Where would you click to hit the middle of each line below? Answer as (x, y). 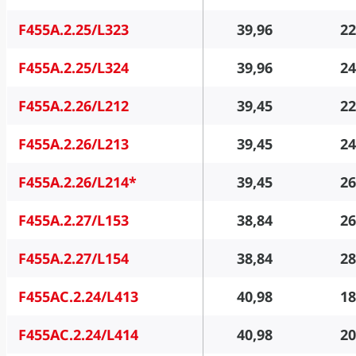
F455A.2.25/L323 (73, 30)
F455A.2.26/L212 (73, 106)
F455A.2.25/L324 (73, 68)
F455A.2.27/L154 (73, 259)
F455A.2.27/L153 (73, 221)
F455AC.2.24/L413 (78, 297)
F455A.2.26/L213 (73, 144)
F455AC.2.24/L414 (78, 335)
